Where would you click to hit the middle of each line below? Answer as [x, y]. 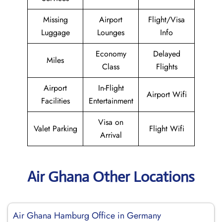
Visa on [111, 122]
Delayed [166, 54]
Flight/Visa [166, 20]
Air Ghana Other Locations [111, 177]
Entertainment [111, 101]
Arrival [111, 135]
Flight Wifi [166, 129]
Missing [55, 20]
